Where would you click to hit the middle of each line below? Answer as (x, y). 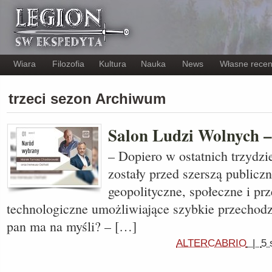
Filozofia (68, 64)
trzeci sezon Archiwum (87, 99)
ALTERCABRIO (211, 243)
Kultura (113, 64)
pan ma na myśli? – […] (72, 226)
